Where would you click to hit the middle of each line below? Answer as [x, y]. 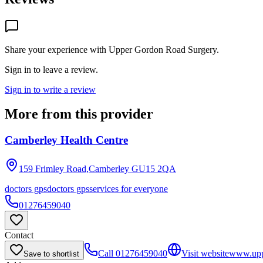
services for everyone [129, 189]
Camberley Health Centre [66, 140]
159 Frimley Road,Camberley [74, 169]
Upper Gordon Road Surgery [163, 49]
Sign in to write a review [50, 89]
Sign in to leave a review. [51, 69]
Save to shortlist [51, 254]
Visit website [205, 254]
